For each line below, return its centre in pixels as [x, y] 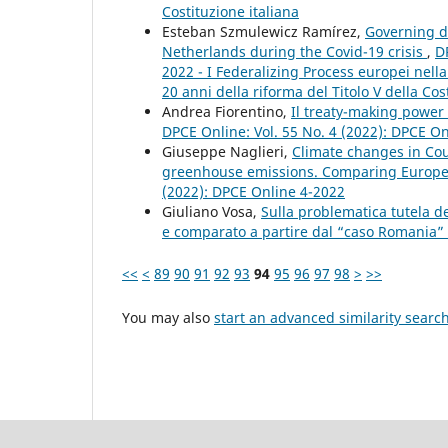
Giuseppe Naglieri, [227, 151]
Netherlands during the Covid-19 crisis [294, 51]
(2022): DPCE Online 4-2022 [253, 191]
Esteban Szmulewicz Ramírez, [263, 31]
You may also [168, 317]
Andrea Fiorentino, [226, 111]
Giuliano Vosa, [211, 211]
